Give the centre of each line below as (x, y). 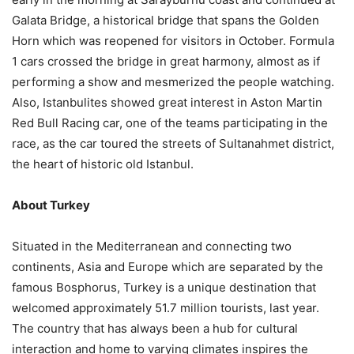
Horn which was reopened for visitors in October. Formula (173, 40)
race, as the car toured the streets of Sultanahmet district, (173, 143)
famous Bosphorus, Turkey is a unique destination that (164, 287)
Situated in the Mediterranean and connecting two (152, 246)
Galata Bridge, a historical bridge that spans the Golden (166, 20)
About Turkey (51, 205)
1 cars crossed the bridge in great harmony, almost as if (166, 61)
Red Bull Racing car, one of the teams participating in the (170, 122)
